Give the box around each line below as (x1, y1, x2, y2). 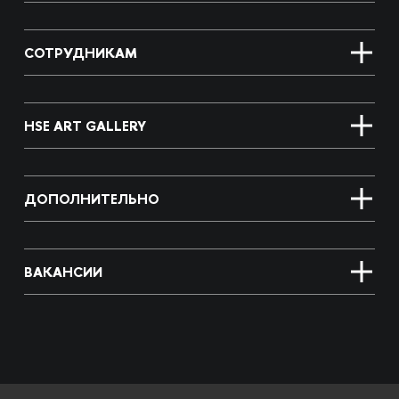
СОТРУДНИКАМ (23, 43, 137, 62)
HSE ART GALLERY (23, 116, 146, 135)
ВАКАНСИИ (23, 262, 102, 281)
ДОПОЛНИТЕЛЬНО (23, 189, 159, 208)
